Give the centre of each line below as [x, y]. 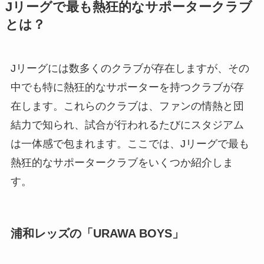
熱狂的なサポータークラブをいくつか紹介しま [122, 162]
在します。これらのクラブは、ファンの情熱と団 [127, 106]
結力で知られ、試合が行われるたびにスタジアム [127, 125]
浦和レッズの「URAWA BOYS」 [97, 234]
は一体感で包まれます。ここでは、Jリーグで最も [130, 143]
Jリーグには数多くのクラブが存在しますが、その [130, 68]
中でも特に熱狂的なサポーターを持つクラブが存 [127, 87]
